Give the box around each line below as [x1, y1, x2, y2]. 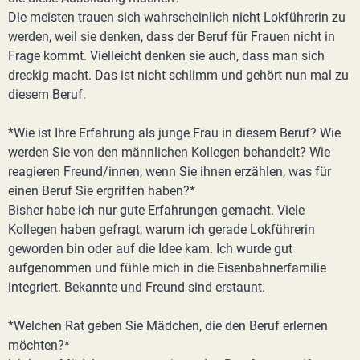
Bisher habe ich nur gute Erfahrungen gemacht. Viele [8, 202, 305, 218]
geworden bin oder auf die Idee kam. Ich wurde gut [8, 241, 292, 256]
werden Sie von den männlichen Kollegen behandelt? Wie [8, 145, 330, 160]
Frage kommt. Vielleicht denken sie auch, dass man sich [8, 48, 325, 63]
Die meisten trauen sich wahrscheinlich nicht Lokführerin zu [8, 10, 346, 25]
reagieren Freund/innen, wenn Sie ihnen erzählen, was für [8, 164, 331, 179]
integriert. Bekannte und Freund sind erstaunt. [8, 280, 265, 295]
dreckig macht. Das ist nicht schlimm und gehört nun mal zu [8, 67, 349, 83]
